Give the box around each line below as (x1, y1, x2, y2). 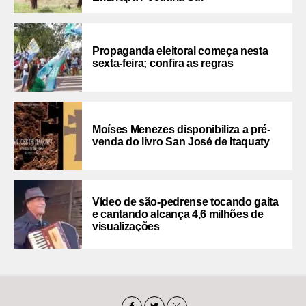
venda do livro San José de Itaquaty (92, 135, 270, 148)
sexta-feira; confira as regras (92, 57, 234, 69)
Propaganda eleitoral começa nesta (92, 44, 268, 57)
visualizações (92, 220, 160, 232)
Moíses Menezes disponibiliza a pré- (92, 123, 270, 135)
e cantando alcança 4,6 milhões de (92, 208, 264, 220)
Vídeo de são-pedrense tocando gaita (92, 195, 279, 208)
